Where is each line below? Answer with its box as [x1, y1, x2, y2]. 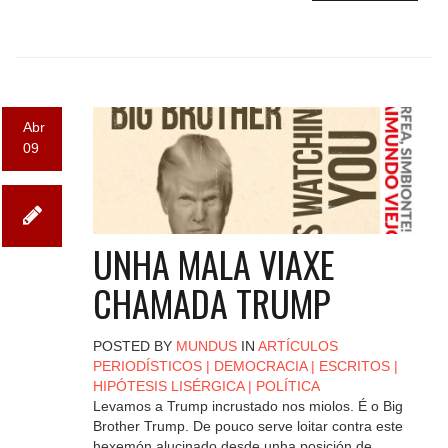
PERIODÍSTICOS [92, 357, 202, 374]
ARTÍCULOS [257, 337, 338, 354]
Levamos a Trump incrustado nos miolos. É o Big [92, 397, 403, 414]
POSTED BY [92, 337, 176, 354]
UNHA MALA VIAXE [92, 236, 335, 290]
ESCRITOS [318, 357, 390, 374]
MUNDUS [175, 337, 237, 354]
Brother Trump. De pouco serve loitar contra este [92, 417, 403, 434]
